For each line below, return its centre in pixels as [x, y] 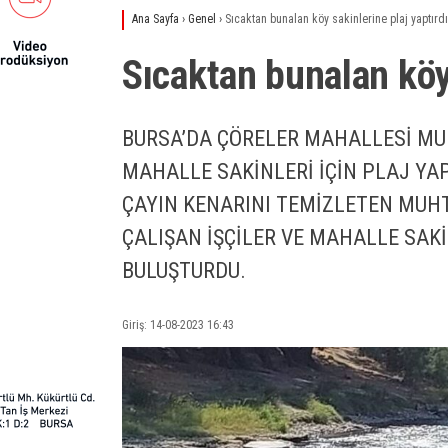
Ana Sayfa [155, 19]
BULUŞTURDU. [184, 270]
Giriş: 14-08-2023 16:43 [178, 324]
